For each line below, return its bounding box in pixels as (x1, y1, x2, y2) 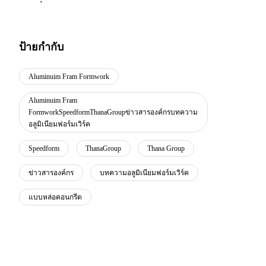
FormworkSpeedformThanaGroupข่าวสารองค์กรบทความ (28, 108, 198, 116)
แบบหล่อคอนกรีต (28, 193, 83, 201)
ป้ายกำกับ (19, 41, 64, 53)
